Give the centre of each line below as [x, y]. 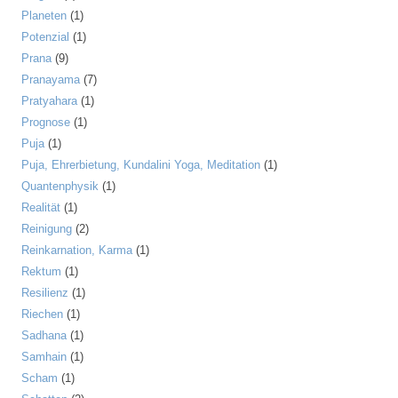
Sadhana [44, 335]
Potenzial [45, 37]
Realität [41, 207]
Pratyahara [49, 101]
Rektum [41, 271]
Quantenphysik [60, 186]
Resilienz [45, 293]
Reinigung [47, 229]
